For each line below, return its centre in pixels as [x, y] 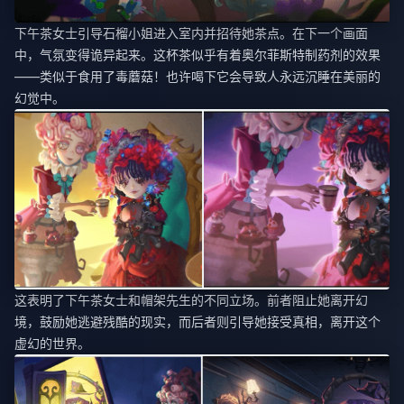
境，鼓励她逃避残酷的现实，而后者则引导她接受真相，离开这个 [197, 322]
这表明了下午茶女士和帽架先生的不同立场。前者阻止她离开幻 [191, 300]
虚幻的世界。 [52, 344]
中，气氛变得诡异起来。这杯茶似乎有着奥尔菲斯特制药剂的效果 [197, 55]
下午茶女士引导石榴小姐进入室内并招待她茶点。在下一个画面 [191, 33]
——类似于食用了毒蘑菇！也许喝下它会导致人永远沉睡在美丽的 [197, 77]
